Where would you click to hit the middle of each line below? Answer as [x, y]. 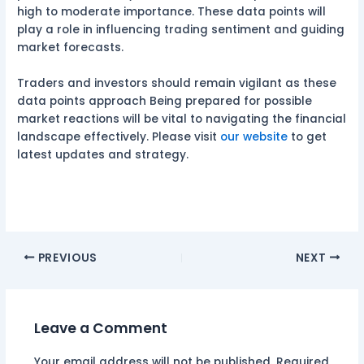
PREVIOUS [66, 258]
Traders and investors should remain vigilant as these [177, 83]
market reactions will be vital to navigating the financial [182, 119]
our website [254, 136]
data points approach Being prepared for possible [165, 101]
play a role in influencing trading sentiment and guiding [181, 30]
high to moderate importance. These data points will [172, 12]
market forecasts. [71, 48]
